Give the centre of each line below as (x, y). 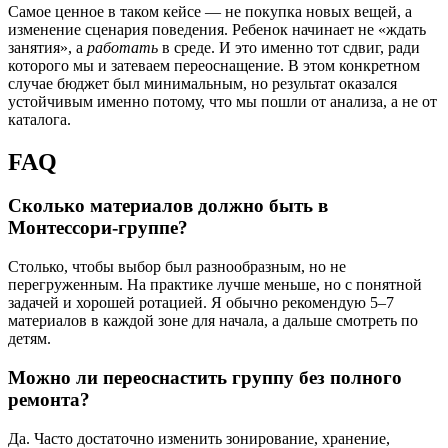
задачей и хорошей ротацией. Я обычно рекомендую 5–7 (201, 303)
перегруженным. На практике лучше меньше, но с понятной (215, 285)
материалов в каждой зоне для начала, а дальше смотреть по (213, 321)
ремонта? (49, 399)
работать (122, 47)
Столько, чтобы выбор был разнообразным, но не (177, 267)
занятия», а (47, 47)
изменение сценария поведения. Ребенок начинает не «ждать (217, 29)
